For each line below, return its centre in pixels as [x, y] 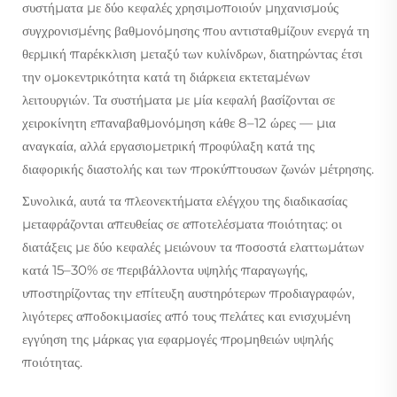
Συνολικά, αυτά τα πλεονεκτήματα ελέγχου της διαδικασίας [185, 200]
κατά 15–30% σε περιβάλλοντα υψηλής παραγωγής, [165, 269]
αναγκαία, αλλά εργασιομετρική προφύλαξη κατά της [168, 145]
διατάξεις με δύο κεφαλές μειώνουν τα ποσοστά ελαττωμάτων [193, 246]
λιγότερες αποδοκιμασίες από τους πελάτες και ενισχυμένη [187, 315]
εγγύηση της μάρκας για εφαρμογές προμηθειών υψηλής [178, 339]
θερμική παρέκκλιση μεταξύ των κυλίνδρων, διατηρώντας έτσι [192, 53]
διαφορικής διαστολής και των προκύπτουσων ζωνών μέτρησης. [198, 168]
